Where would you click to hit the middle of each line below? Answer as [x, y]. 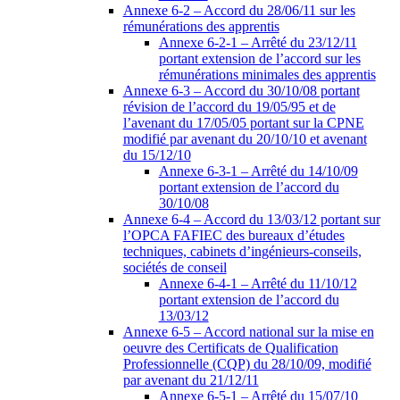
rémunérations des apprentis [201, 27]
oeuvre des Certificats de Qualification [230, 348]
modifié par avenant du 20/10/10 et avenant [245, 139]
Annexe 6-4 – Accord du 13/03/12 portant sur [251, 220]
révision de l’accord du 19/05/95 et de [229, 107]
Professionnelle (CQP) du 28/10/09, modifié [247, 364]
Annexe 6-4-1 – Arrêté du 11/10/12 [258, 284]
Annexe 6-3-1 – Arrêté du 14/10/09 [258, 171]
